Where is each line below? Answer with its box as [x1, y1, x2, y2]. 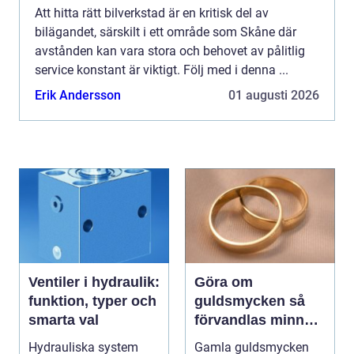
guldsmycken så [194, 293, 289, 310]
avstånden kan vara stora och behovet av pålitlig [35, 43, 305, 59]
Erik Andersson [35, 88, 121, 104]
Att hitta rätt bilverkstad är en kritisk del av [35, 6, 269, 21]
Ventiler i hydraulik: [28, 274, 160, 291]
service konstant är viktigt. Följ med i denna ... [35, 62, 288, 78]
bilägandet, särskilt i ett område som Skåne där [35, 24, 296, 40]
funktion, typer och [28, 293, 156, 310]
